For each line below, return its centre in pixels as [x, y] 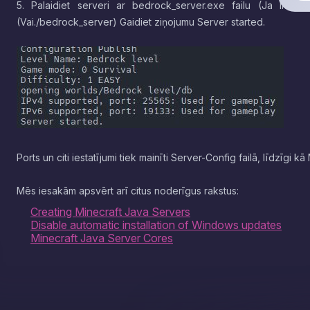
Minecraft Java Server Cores [102, 238]
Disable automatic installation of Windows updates [156, 225]
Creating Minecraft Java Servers [110, 212]
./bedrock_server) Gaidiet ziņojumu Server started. [149, 22]
